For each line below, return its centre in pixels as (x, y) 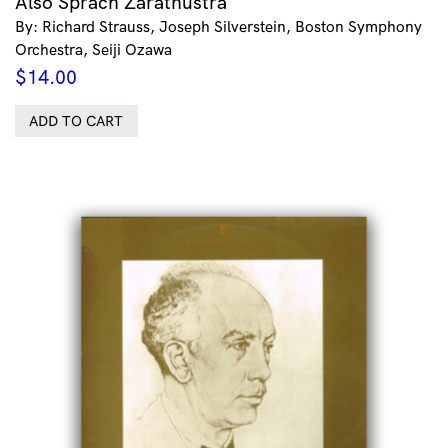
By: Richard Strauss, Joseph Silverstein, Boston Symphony (218, 27)
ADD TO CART (76, 121)
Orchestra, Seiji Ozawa (93, 50)
